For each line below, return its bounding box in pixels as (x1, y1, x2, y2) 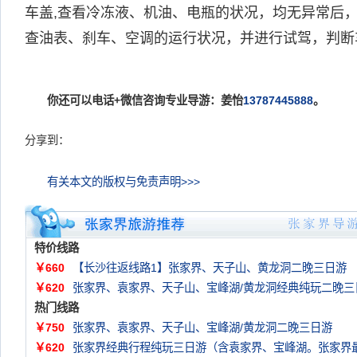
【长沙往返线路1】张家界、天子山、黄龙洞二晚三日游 (73, 261, 347, 274)
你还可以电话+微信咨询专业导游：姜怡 (25, 94, 243, 107)
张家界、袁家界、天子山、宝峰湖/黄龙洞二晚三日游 (73, 321, 332, 334)
